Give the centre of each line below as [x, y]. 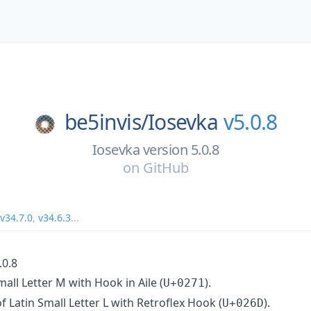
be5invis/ [106, 122]
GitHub [166, 167]
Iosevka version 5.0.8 [155, 149]
